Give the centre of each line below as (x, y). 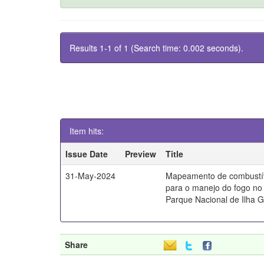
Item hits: (87, 131)
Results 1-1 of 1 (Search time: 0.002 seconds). (156, 48)
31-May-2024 (91, 176)
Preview (141, 154)
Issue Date (87, 154)
